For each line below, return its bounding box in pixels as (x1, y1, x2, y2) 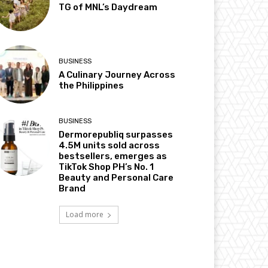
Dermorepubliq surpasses (59, 129, 173, 140)
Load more (65, 209, 103, 220)
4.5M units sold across (59, 139, 160, 151)
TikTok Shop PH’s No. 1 (59, 161, 154, 172)
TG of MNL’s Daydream (59, 2, 158, 13)
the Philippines (59, 80, 124, 91)
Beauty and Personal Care (59, 172, 174, 183)
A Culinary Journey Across (59, 69, 176, 80)
